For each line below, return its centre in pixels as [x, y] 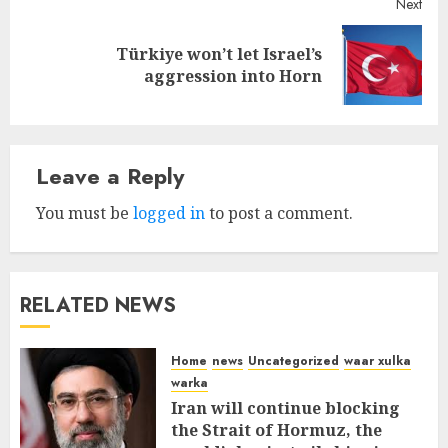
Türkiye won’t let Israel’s [219, 53]
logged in [169, 212]
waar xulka [377, 360]
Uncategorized [293, 360]
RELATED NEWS [98, 305]
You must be [84, 212]
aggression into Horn [233, 75]
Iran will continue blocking [285, 407]
